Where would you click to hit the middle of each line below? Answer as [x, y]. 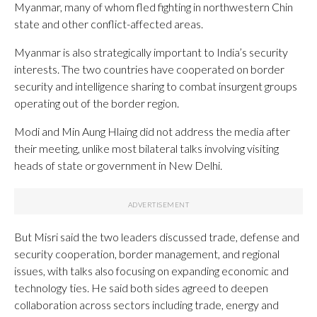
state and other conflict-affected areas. [109, 23]
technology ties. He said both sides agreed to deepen [141, 287]
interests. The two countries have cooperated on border [149, 69]
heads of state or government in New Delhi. [118, 165]
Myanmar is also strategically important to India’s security [151, 52]
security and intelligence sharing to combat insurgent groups [156, 86]
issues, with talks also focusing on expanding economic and [151, 270]
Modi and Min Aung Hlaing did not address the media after [152, 131]
